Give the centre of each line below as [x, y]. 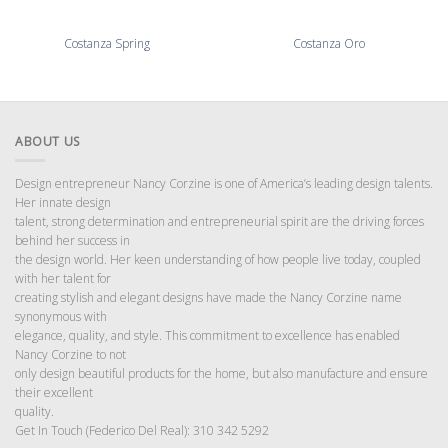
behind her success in [72, 240]
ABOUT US [47, 141]
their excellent [54, 392]
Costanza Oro [329, 43]
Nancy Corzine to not [70, 354]
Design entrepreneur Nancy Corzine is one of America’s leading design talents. [224, 183]
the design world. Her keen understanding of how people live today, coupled [218, 259]
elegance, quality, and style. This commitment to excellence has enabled [207, 335]
